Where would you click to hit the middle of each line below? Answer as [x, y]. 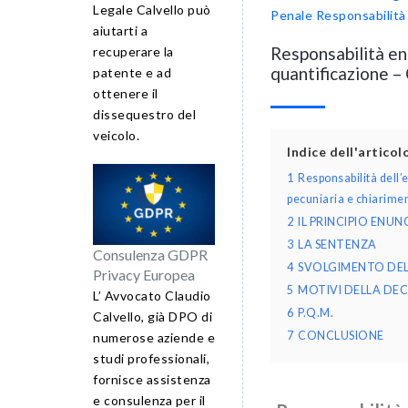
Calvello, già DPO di [153, 317]
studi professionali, [151, 359]
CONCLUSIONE [341, 336]
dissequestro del [144, 114]
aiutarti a [120, 30]
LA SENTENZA [337, 245]
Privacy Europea [144, 275]
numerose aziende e [154, 338]
